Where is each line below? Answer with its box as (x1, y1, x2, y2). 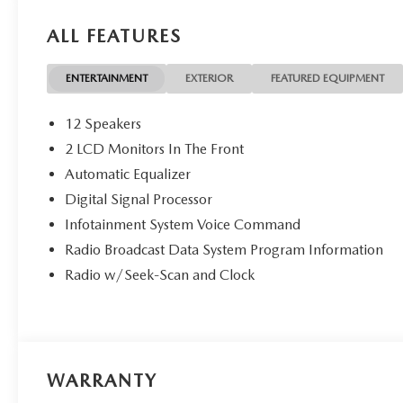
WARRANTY (47, 369, 158, 391)
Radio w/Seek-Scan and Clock (65, 265, 255, 283)
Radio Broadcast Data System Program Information (65, 240, 384, 258)
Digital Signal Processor (65, 190, 213, 208)
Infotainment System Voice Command (65, 215, 301, 233)
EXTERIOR (185, 71, 234, 85)
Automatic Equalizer (65, 165, 192, 183)
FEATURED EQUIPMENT (271, 71, 385, 85)
